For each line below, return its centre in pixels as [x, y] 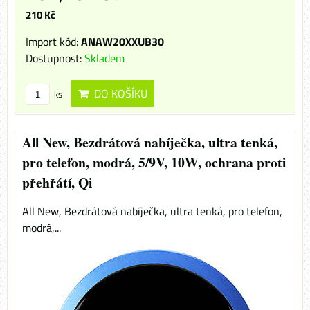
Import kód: [53, 42]
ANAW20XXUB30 [122, 42]
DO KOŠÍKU [118, 94]
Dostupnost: [55, 58]
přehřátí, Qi [57, 183]
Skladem [104, 58]
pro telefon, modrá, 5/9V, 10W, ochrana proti [154, 163]
